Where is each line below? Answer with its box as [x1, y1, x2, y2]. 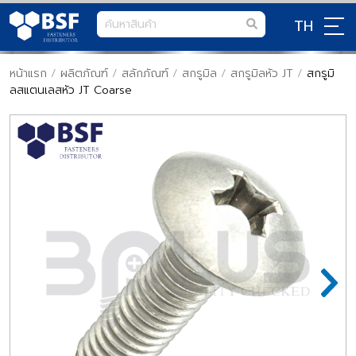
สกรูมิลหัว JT [230, 65, 293, 82]
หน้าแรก [10, 65, 47, 82]
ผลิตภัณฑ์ [60, 65, 108, 82]
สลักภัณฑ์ [122, 65, 168, 82]
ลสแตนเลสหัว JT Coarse [10, 82, 132, 99]
